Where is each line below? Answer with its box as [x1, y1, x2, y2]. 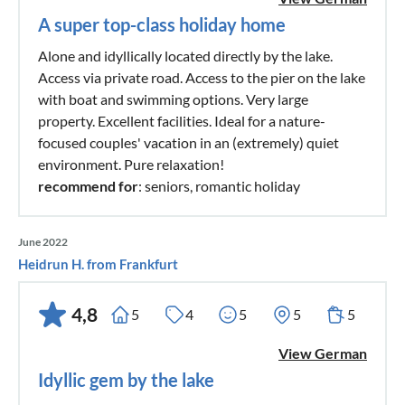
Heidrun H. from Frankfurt [18, 255, 178, 272]
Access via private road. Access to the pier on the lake [38, 68, 365, 86]
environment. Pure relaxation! [38, 155, 224, 173]
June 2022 [18, 234, 68, 249]
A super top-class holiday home [38, 13, 286, 35]
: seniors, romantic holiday [138, 176, 300, 194]
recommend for [38, 176, 138, 194]
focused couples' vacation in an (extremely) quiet [38, 133, 339, 151]
